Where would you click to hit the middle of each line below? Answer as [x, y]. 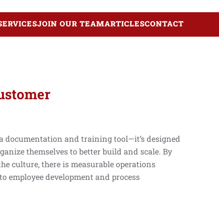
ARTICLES [125, 23]
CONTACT [164, 23]
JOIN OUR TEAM [71, 23]
